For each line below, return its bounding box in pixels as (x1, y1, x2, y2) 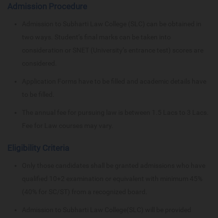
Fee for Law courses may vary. (22, 122, 113, 130)
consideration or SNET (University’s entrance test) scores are (22, 46, 203, 54)
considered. (22, 59, 57, 68)
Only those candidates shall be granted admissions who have (22, 162, 205, 170)
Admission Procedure (7, 1, 87, 12)
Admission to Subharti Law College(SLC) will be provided (22, 206, 191, 214)
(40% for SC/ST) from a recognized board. (22, 188, 147, 196)
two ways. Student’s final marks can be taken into (22, 33, 171, 41)
